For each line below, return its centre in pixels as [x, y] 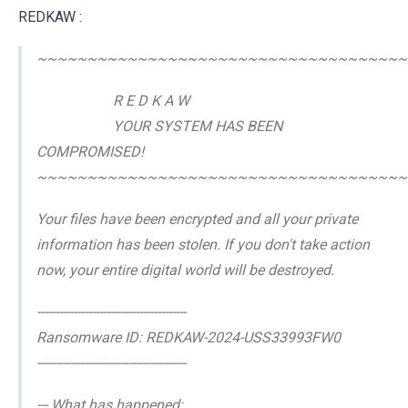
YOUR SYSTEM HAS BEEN [159, 126]
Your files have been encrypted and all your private [197, 219]
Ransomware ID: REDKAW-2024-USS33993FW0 [189, 337]
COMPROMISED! [90, 151]
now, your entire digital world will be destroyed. [185, 270]
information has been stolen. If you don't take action [203, 244]
